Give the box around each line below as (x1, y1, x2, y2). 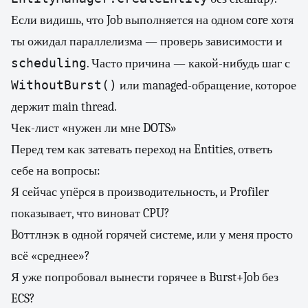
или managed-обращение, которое (117, 78, 296, 93)
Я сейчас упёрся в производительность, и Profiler (11, 185, 269, 199)
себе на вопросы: (11, 164, 100, 178)
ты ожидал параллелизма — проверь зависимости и (11, 34, 283, 49)
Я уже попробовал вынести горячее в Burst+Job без (11, 270, 278, 285)
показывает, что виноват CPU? (11, 206, 170, 221)
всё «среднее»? (11, 249, 90, 263)
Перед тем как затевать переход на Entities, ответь (11, 142, 272, 157)
